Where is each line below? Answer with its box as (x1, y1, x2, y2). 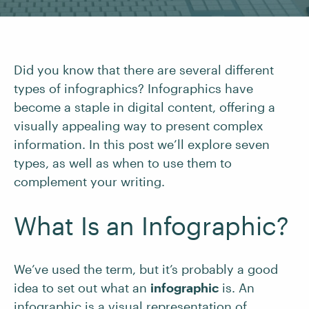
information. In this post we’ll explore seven (14, 137, 270, 152)
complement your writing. (14, 174, 165, 189)
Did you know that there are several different (14, 62, 274, 77)
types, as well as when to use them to (14, 155, 232, 170)
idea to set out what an (14, 280, 150, 295)
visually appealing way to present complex (14, 118, 263, 133)
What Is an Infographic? (14, 211, 289, 240)
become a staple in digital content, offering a (14, 99, 275, 114)
